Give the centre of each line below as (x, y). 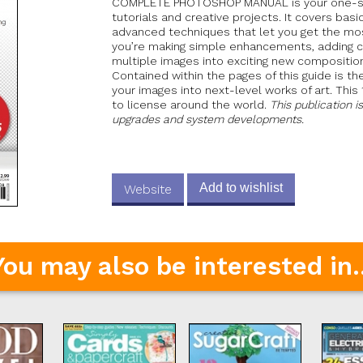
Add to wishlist (241, 188)
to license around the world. (191, 105)
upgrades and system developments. (208, 120)
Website (148, 190)
